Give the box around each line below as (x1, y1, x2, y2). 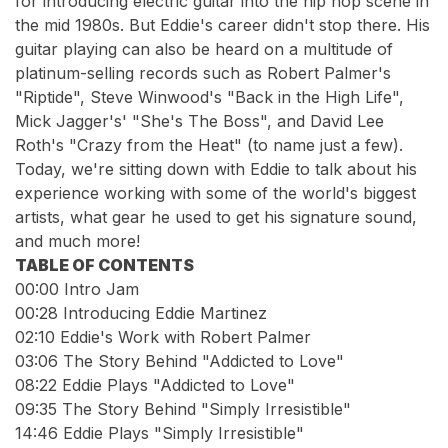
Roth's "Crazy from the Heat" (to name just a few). (15, 135, 403, 155)
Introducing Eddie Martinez (58, 303, 267, 323)
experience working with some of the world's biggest (15, 183, 416, 203)
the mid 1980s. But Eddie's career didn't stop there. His (15, 15, 430, 35)
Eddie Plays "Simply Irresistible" (58, 423, 304, 443)
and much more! (15, 231, 140, 251)
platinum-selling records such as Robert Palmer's (15, 63, 391, 83)
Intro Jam (59, 279, 139, 299)
